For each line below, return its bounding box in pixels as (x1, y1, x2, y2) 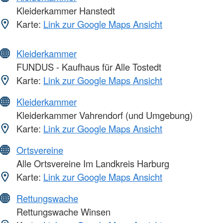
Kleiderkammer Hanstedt (14, 4, 115, 17)
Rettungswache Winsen (14, 205, 111, 219)
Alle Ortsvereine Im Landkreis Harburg (14, 157, 169, 170)
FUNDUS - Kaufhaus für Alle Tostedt (14, 60, 161, 74)
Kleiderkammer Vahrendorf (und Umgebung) (14, 109, 193, 122)
